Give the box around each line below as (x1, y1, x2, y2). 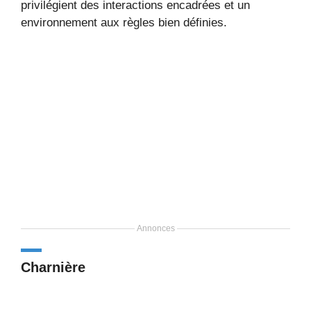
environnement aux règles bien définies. (21, 15, 227, 29)
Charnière (21, 260, 85, 275)
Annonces (136, 224, 175, 233)
